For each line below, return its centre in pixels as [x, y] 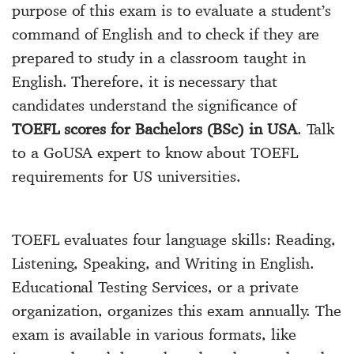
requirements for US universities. [127, 176]
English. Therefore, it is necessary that [145, 81]
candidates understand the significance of [154, 105]
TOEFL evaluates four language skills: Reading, [174, 239]
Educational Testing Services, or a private [155, 287]
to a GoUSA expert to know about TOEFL [155, 153]
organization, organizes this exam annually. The [177, 311]
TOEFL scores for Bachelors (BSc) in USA [154, 129]
